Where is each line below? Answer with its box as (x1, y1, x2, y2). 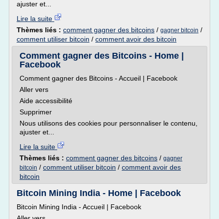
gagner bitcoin (160, 27, 198, 34)
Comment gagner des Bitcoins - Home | (20, 51, 184, 61)
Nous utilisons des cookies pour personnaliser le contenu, (20, 119, 197, 127)
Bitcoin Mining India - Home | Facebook (17, 188, 181, 198)
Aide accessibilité (20, 97, 72, 105)
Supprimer (20, 108, 52, 116)
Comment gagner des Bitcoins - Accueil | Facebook (20, 74, 177, 82)
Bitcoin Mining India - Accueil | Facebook (17, 203, 141, 211)
